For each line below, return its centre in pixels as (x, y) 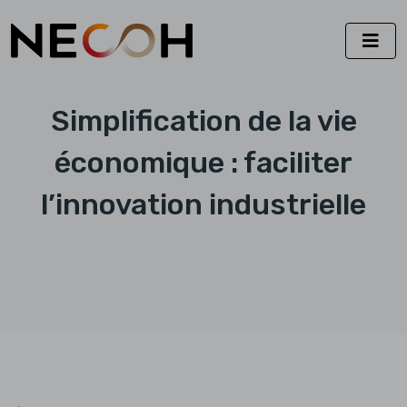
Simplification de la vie (203, 121)
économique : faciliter (203, 163)
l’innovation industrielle (203, 204)
